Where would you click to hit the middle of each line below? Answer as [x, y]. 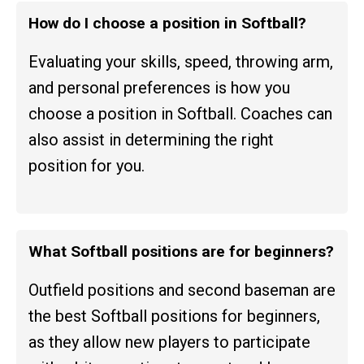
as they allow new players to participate [169, 342]
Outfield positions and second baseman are [182, 290]
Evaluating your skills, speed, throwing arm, [181, 61]
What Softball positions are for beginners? [181, 251]
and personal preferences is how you [159, 87]
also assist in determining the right [151, 139]
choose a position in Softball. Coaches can [180, 113]
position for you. [87, 165]
